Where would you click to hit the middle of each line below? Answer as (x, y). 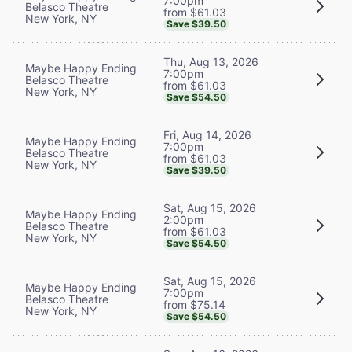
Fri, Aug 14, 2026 (207, 134)
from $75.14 (194, 304)
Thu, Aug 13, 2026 (211, 61)
